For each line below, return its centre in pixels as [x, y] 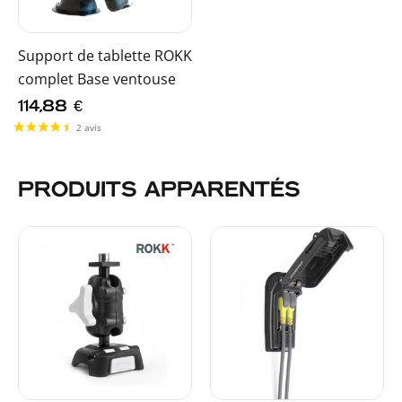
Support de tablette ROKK [105, 55]
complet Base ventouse [97, 79]
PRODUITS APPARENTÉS [159, 191]
